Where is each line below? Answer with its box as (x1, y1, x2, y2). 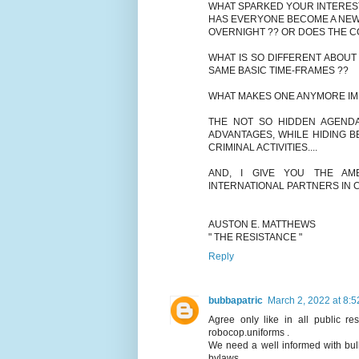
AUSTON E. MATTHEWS (208, 218, 316, 230)
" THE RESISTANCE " (208, 231, 302, 243)
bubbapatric (208, 294, 263, 306)
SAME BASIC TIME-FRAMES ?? (208, 64, 349, 76)
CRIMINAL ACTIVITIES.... (208, 141, 317, 153)
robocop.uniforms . (208, 326, 289, 338)
